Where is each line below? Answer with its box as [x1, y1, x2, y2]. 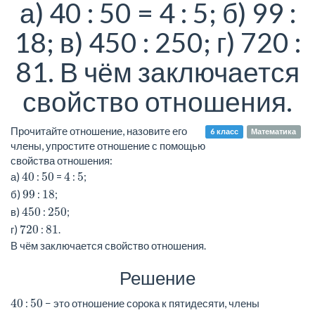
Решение [120, 266, 195, 289]
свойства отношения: [11, 153, 112, 167]
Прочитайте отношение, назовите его [11, 124, 187, 137]
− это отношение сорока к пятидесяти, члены [43, 297, 259, 309]
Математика [251, 127, 297, 136]
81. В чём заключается [15, 56, 300, 88]
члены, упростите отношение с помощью [11, 139, 205, 152]
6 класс [210, 127, 238, 136]
